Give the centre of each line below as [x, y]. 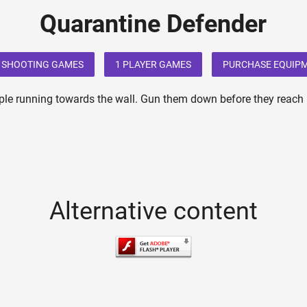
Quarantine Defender [153, 24]
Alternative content [153, 210]
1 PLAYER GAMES [153, 65]
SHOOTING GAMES [43, 65]
